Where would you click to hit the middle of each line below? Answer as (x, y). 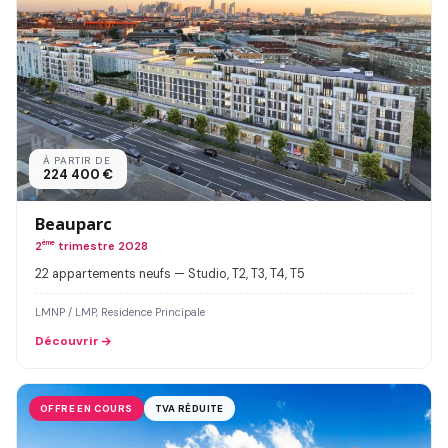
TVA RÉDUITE (189, 409)
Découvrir (67, 341)
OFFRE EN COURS (86, 409)
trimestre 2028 (101, 246)
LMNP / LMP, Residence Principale (120, 312)
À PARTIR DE (77, 161)
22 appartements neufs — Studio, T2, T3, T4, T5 (170, 274)
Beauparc (73, 224)
